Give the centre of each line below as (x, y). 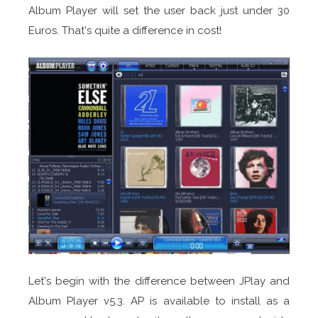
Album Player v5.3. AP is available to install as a (159, 301)
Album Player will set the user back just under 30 (159, 11)
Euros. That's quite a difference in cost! (125, 31)
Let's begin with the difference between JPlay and (159, 281)
